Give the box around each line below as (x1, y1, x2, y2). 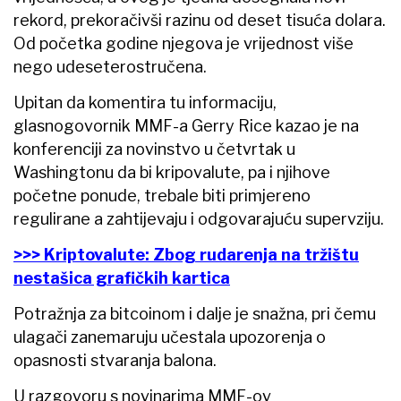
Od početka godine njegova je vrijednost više (13, 33, 354, 53)
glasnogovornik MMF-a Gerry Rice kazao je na (13, 115, 359, 135)
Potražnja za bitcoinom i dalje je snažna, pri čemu (13, 303, 376, 323)
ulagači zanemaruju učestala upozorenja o (13, 327, 326, 346)
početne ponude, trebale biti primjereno (13, 185, 311, 205)
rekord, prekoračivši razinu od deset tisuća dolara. (13, 10, 386, 30)
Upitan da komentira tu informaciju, (13, 92, 277, 112)
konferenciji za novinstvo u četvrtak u (13, 139, 295, 158)
